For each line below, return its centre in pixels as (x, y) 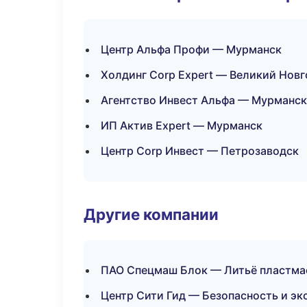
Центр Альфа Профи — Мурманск (191, 49)
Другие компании (151, 214)
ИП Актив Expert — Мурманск (182, 125)
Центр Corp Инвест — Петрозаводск (200, 151)
